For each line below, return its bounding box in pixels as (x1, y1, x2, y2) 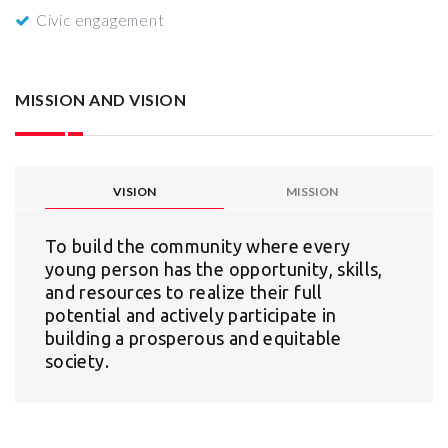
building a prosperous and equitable (45, 328, 342, 348)
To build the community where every (45, 236, 351, 256)
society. (45, 351, 109, 371)
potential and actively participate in (45, 305, 337, 325)
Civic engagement (35, 11, 165, 29)
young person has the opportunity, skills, (45, 259, 383, 279)
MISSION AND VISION (15, 90, 186, 109)
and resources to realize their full (45, 282, 323, 302)
